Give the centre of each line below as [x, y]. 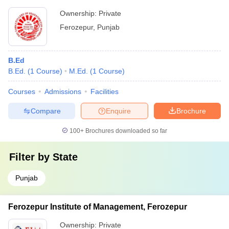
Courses [22, 91]
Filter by [31, 157]
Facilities [105, 91]
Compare [45, 111]
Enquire [118, 111]
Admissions [63, 91]
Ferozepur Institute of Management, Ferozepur [98, 207]
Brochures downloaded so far [125, 131]
